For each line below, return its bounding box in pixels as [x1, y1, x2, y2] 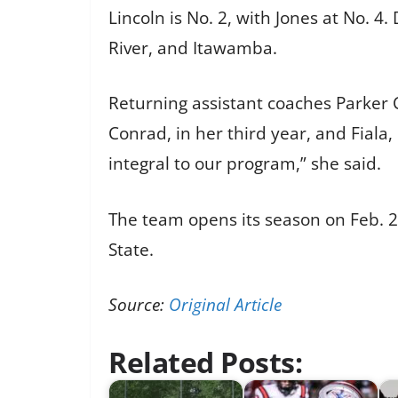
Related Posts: [108, 342, 302, 381]
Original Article [169, 293, 282, 317]
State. [108, 237, 154, 261]
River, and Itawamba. [108, 36, 277, 60]
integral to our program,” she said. [108, 152, 381, 176]
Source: [108, 293, 169, 317]
